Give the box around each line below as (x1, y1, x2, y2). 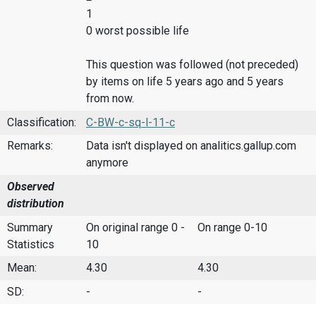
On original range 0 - (86, 220, 185, 234)
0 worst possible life (86, 24, 189, 38)
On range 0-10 (197, 220, 267, 234)
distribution (7, 196, 64, 210)
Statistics (7, 237, 54, 251)
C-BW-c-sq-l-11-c (86, 115, 175, 129)
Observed (7, 179, 54, 193)
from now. (86, 92, 134, 106)
